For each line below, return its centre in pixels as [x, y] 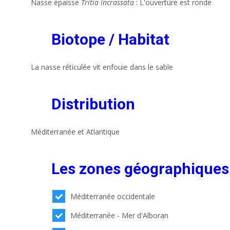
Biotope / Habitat [110, 39]
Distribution [93, 104]
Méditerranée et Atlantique [75, 131]
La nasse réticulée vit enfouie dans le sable [102, 67]
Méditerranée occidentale [113, 196]
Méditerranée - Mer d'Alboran [120, 215]
